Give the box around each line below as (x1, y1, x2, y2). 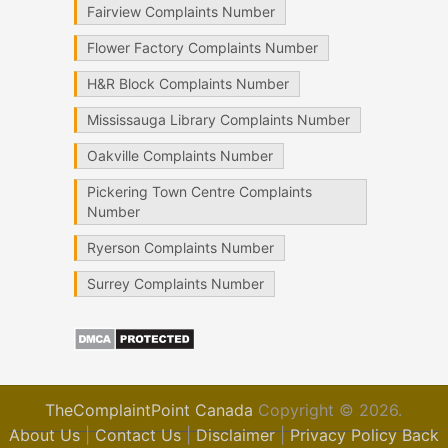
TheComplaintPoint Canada (45, 399, 254, 420)
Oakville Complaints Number (86, 146, 273, 164)
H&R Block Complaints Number (86, 74, 289, 92)
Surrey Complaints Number (86, 274, 264, 292)
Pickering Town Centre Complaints (86, 182, 312, 200)
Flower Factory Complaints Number (86, 38, 318, 56)
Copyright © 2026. (253, 399, 403, 420)
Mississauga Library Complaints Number (86, 110, 350, 128)
